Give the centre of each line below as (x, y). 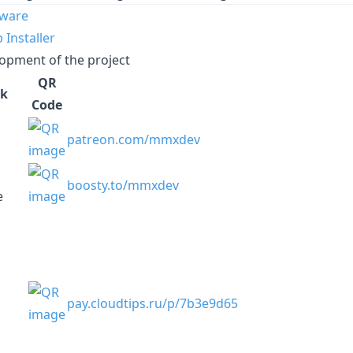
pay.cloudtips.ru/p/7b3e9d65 (152, 303)
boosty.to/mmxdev (123, 185)
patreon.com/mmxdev (134, 139)
